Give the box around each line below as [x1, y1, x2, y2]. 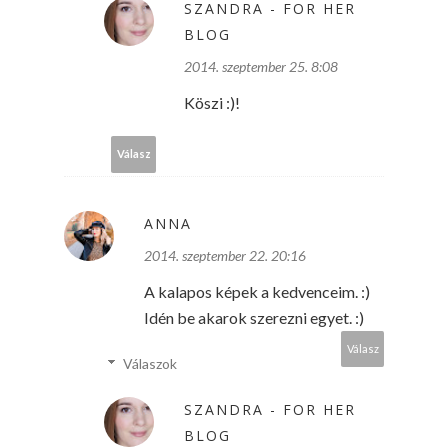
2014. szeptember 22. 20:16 [144, 246, 306, 264]
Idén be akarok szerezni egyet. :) [144, 307, 364, 327]
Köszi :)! [184, 92, 240, 112]
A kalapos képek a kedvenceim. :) [144, 281, 370, 301]
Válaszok [123, 354, 178, 372]
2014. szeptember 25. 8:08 [184, 57, 338, 75]
